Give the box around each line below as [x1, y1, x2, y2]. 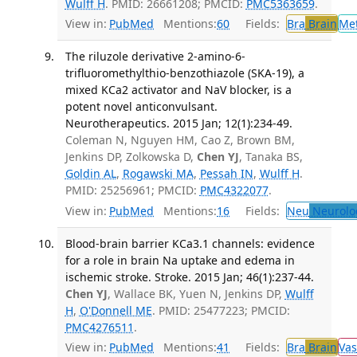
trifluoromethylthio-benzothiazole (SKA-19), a [65, 65, 304, 81]
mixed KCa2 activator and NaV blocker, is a [65, 82, 292, 98]
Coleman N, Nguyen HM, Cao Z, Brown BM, [65, 132, 295, 148]
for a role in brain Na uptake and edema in [65, 252, 295, 268]
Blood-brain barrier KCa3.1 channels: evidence [65, 235, 315, 251]
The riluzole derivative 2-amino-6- [65, 49, 245, 65]
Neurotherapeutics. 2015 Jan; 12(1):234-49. [65, 116, 292, 131]
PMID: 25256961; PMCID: [65, 182, 200, 198]
